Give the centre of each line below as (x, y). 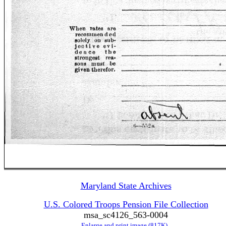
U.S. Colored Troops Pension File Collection (126, 204)
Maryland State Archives (126, 186)
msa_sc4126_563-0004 (126, 215)
